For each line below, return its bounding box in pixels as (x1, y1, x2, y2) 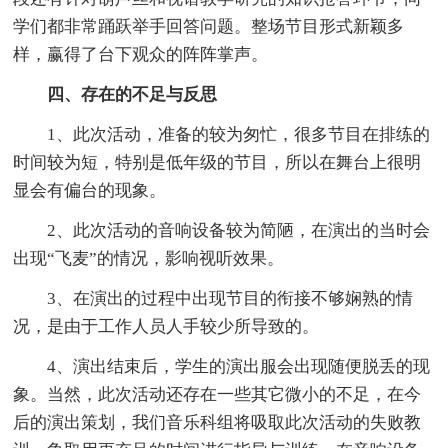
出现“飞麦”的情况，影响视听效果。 (13, 248, 285, 268)
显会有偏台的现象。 (13, 180, 167, 200)
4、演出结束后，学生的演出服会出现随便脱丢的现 (13, 356, 431, 376)
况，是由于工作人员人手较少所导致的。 (13, 316, 320, 336)
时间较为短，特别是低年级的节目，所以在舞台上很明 (13, 152, 422, 172)
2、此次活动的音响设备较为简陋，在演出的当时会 (13, 220, 431, 240)
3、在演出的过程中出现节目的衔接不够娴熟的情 (13, 288, 414, 308)
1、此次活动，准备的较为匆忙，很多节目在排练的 (13, 124, 431, 144)
